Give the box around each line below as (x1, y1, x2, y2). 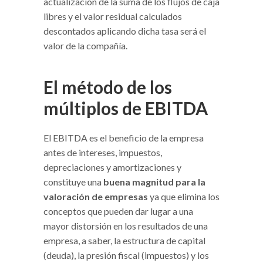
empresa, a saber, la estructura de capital (43, 234, 205, 246)
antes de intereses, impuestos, (43, 146, 162, 158)
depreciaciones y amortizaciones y (43, 161, 181, 173)
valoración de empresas (43, 190, 148, 202)
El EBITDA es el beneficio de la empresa (43, 131, 204, 143)
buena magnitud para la (103, 176, 205, 187)
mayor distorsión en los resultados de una (43, 220, 208, 231)
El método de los (43, 76, 172, 97)
